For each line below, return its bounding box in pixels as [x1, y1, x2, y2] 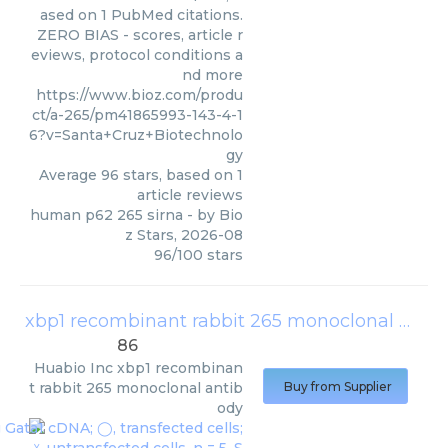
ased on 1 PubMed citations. [40, 6, 243, 24]
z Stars [125, 226, 174, 244]
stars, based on [119, 166, 237, 184]
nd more [182, 66, 243, 84]
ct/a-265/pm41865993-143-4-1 [32, 106, 243, 124]
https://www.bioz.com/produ [36, 86, 243, 104]
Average [39, 166, 101, 184]
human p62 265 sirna [30, 206, 183, 224]
